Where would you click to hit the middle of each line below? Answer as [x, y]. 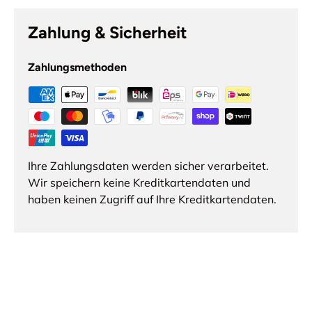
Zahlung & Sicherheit [108, 33]
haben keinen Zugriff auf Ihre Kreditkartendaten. [152, 200]
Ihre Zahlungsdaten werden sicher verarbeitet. [148, 166]
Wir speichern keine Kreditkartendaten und [139, 183]
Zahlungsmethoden [77, 68]
